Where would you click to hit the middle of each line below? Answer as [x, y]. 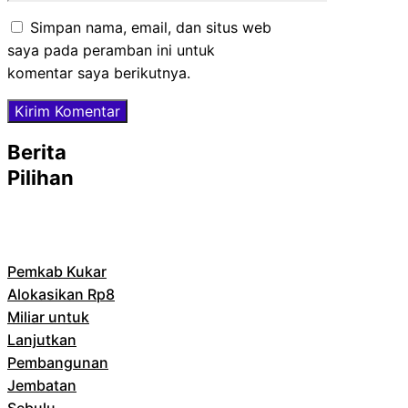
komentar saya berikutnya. [99, 72]
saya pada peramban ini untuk [111, 50]
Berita [37, 152]
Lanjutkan [42, 339]
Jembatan [42, 385]
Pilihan [41, 177]
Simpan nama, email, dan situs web [151, 27]
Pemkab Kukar [57, 271]
